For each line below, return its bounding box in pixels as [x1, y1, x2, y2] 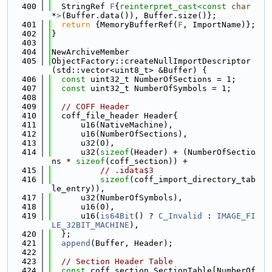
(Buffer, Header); [90, 239, 173, 248]
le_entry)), [52, 184, 105, 193]
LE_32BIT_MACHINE [52, 220, 129, 229]
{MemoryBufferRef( [90, 20, 178, 29]
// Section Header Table [61, 257, 173, 266]
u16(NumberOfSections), [52, 129, 188, 138]
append [61, 239, 90, 248]
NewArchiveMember [52, 47, 129, 56]
